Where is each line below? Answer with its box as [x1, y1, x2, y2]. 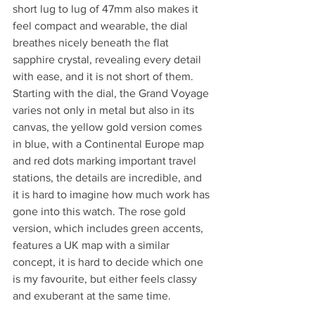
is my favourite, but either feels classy [13, 272, 200, 285]
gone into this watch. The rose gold [13, 205, 188, 217]
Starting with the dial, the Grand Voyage [13, 86, 212, 99]
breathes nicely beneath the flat [13, 36, 172, 49]
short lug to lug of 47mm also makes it [13, 2, 201, 15]
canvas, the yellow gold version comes [13, 120, 205, 133]
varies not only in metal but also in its [13, 103, 197, 116]
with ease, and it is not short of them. [13, 70, 193, 82]
